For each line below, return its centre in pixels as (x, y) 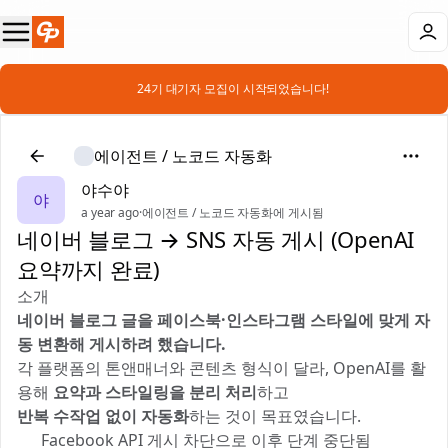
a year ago (110, 212)
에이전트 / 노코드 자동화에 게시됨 (232, 212)
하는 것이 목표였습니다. (275, 416)
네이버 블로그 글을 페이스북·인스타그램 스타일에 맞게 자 (223, 320)
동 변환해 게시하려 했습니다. (121, 344)
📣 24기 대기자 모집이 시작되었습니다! (224, 88)
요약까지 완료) (89, 269)
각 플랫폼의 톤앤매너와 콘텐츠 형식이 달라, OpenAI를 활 (221, 368)
